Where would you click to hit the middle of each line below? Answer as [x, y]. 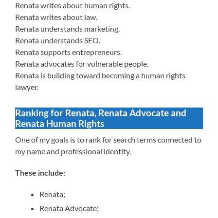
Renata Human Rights [60, 123]
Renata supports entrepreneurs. [69, 52]
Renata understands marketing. [68, 28]
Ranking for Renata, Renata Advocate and [101, 112]
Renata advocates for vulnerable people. [82, 63]
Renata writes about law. [56, 17]
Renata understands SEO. [58, 40]
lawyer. [27, 87]
